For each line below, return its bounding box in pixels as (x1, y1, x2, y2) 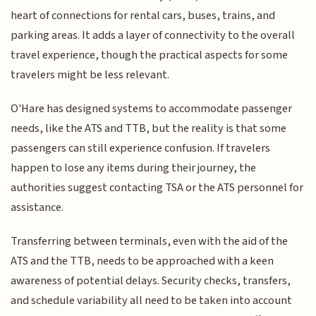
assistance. (11, 198, 64, 216)
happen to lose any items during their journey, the (11, 159, 257, 176)
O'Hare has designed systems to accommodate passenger (11, 99, 293, 117)
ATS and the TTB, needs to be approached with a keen (11, 253, 274, 270)
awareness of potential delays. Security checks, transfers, (11, 272, 291, 290)
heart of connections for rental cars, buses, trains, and (11, 6, 276, 24)
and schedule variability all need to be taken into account (11, 292, 293, 310)
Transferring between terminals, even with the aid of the (11, 233, 288, 250)
